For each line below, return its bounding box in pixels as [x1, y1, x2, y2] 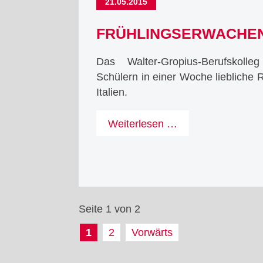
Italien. [96, 86, 128, 99]
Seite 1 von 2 [79, 203, 141, 215]
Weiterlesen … [108, 117, 178, 130]
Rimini [177, 147, 207, 160]
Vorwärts [131, 227, 173, 239]
